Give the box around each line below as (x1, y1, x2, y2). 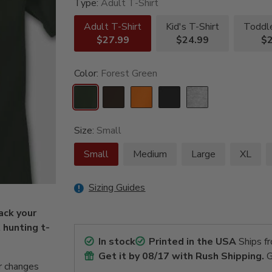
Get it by (98, 250, 142, 263)
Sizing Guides (89, 181, 146, 195)
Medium (133, 148, 168, 161)
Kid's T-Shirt (166, 20, 220, 34)
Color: (74, 67, 101, 81)
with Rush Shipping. (169, 250, 264, 263)
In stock (98, 235, 135, 249)
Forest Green (101, 67, 158, 81)
